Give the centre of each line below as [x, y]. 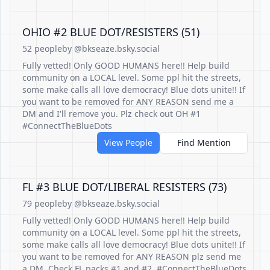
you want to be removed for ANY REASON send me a [128, 102]
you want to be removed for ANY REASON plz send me [132, 256]
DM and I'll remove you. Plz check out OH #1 [111, 114]
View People [128, 143]
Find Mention [204, 143]
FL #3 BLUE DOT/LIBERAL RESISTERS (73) [124, 187]
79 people [42, 203]
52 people [42, 49]
